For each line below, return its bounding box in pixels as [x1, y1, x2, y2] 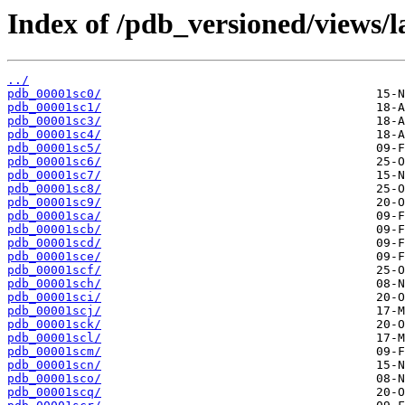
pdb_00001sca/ [7, 209, 101, 223]
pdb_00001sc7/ [7, 168, 101, 183]
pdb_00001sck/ [7, 317, 101, 332]
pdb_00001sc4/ [7, 127, 101, 142]
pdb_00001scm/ [7, 344, 101, 359]
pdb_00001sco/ [7, 372, 101, 386]
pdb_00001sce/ [7, 250, 101, 264]
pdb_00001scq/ [7, 385, 101, 400]
